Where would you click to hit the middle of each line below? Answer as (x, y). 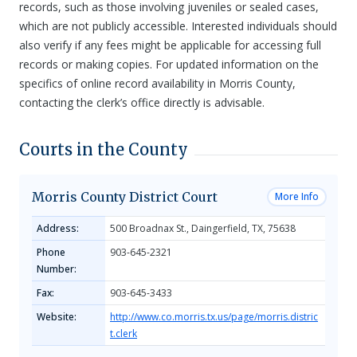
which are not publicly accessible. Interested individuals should (178, 26)
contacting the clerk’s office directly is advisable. (142, 102)
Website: (57, 317)
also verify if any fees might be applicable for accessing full (170, 45)
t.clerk (124, 333)
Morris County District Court (125, 197)
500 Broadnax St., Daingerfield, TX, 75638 (203, 228)
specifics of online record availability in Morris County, (157, 83)
